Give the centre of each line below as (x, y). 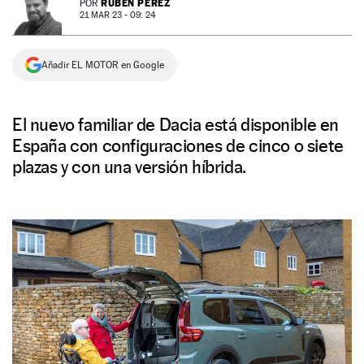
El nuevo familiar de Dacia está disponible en (176, 124)
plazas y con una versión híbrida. (129, 167)
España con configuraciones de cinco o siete (178, 145)
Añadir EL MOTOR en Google (103, 65)
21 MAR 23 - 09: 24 (118, 15)
